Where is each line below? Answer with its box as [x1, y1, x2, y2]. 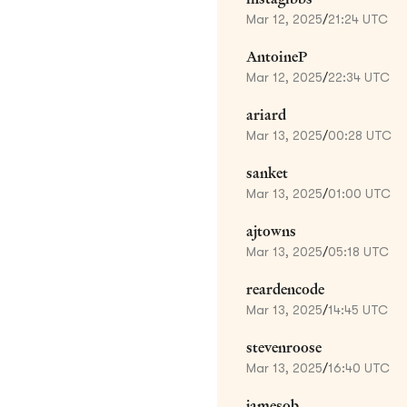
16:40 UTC [328, 360, 390, 375]
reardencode [246, 279, 324, 299]
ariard [246, 104, 286, 124]
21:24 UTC [328, 11, 388, 26]
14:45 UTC [328, 302, 388, 317]
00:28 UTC [328, 127, 392, 143]
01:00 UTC [328, 185, 391, 201]
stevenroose [246, 337, 322, 357]
